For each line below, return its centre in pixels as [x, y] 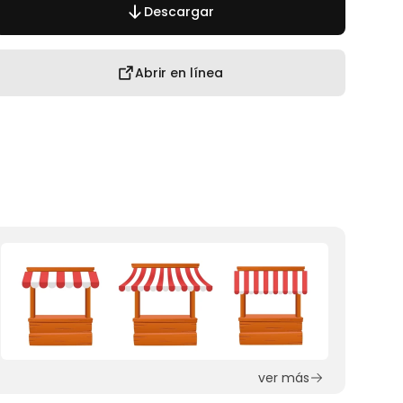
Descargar [179, 12]
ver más [284, 378]
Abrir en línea [179, 73]
